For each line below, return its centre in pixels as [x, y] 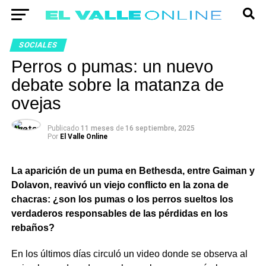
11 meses [98, 128]
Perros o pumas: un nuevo [112, 66]
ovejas [36, 103]
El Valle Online [83, 137]
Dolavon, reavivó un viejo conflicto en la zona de [120, 185]
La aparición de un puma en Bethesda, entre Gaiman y [133, 171]
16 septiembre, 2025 [160, 128]
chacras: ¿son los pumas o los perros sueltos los [122, 199]
